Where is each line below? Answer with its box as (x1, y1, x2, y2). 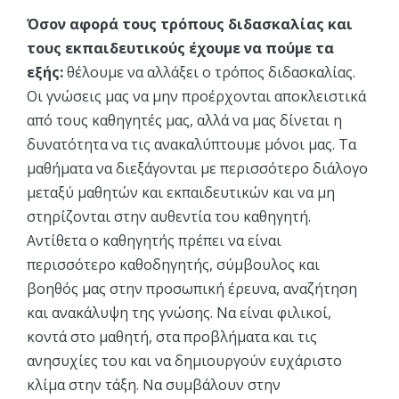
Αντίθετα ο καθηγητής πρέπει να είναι (27, 230, 281, 250)
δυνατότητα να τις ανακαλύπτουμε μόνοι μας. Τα (27, 134, 356, 154)
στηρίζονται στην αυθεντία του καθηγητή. (27, 206, 311, 226)
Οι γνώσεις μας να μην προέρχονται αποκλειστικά (27, 85, 366, 106)
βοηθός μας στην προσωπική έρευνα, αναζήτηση (27, 278, 357, 298)
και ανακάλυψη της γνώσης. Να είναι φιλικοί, (27, 302, 331, 322)
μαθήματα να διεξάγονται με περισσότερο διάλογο (27, 158, 368, 178)
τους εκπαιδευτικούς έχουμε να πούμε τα (27, 37, 334, 58)
